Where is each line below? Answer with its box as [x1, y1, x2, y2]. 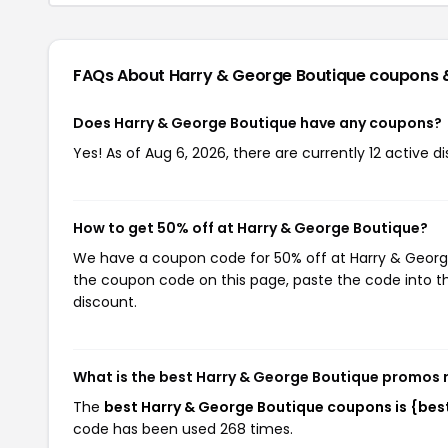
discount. [73, 291, 137, 312]
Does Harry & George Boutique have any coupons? [73, 112, 442, 133]
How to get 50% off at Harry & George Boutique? [73, 217, 428, 238]
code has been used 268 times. [73, 418, 293, 439]
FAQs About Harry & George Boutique [73, 63, 370, 87]
